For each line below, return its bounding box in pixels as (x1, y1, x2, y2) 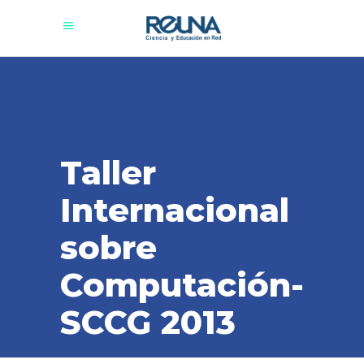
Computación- (60, 265, 304, 305)
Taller (60, 153, 156, 193)
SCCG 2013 (60, 302, 236, 342)
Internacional (60, 190, 289, 230)
